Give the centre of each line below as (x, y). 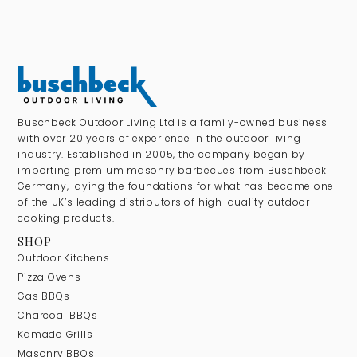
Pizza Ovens (49, 277)
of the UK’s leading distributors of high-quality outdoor (164, 202)
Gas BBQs (44, 296)
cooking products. (66, 218)
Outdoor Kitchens (64, 257)
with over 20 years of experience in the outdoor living (159, 138)
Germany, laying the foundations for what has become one (176, 186)
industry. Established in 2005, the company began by (162, 154)
